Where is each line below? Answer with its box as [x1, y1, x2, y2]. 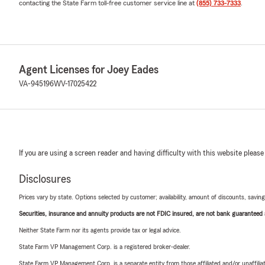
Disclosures [19, 173, 71, 185]
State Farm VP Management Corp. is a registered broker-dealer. [19, 243, 190, 250]
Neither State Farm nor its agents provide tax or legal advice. [19, 226, 181, 234]
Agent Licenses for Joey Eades [19, 63, 159, 76]
